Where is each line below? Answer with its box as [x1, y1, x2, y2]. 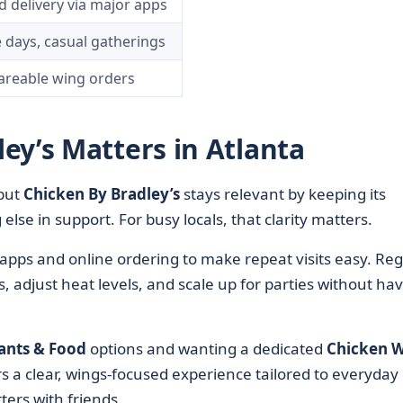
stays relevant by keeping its [179, 184, 386, 204]
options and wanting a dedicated [85, 338, 327, 359]
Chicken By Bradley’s [22, 184, 180, 204]
